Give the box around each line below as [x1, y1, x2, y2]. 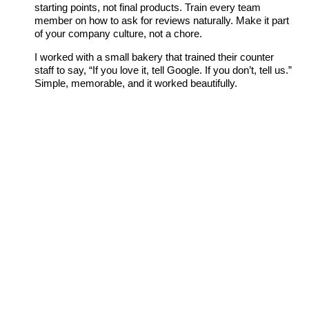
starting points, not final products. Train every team [34, 1, 261, 14]
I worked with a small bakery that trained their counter [34, 51, 274, 63]
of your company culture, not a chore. [34, 28, 202, 40]
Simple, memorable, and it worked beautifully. [34, 77, 237, 90]
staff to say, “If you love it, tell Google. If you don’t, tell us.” [34, 64, 292, 77]
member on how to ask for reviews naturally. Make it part [34, 14, 289, 27]
